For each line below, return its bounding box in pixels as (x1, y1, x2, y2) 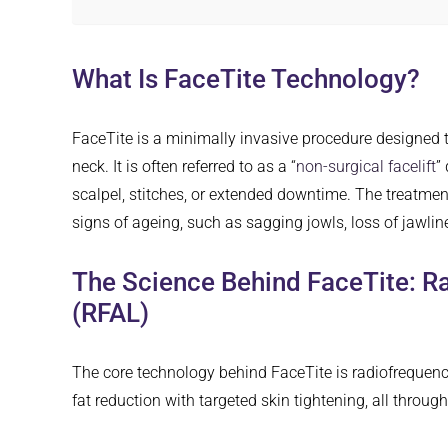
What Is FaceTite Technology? (72, 64, 420, 95)
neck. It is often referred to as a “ (72, 157, 296, 177)
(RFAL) (72, 298, 149, 329)
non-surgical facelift (296, 157, 436, 177)
